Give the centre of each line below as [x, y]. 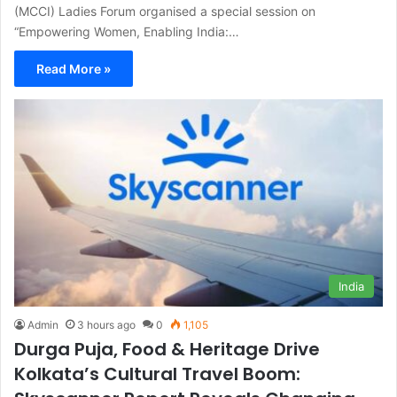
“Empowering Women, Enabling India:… [127, 31]
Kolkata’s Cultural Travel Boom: [157, 374]
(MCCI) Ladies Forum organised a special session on [165, 11]
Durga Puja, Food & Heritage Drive [167, 350]
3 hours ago [106, 325]
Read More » [74, 68]
